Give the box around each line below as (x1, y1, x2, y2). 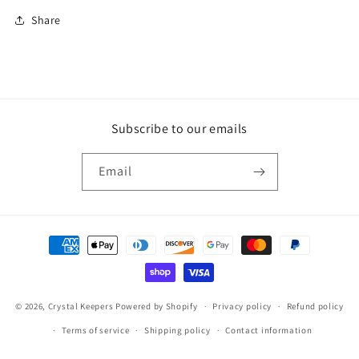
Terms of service (62, 325, 130, 337)
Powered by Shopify (115, 300, 198, 312)
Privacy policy (212, 301, 272, 313)
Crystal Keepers (47, 300, 114, 312)
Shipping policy (144, 325, 211, 337)
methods (27, 252, 75, 268)
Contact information (225, 325, 313, 337)
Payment (27, 230, 75, 246)
